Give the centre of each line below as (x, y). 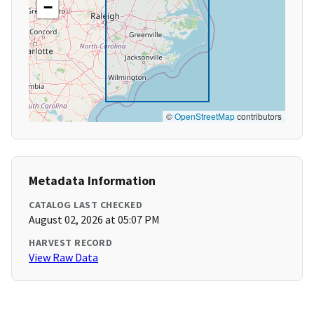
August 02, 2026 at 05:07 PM (94, 220)
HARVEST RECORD (70, 243)
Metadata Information (92, 181)
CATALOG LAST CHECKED (86, 205)
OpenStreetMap (205, 116)
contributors (258, 116)
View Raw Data (63, 258)
